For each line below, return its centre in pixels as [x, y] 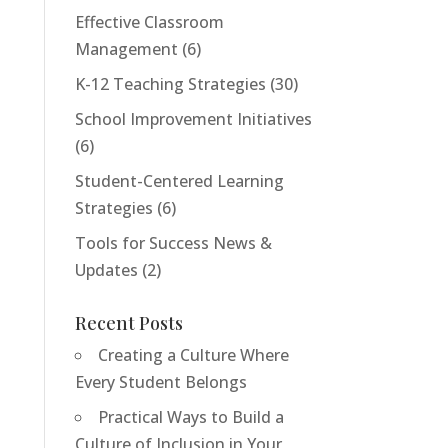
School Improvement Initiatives [193, 119]
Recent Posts [128, 323]
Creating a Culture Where [193, 355]
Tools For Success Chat [143, 365]
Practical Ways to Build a [190, 417]
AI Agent [310, 365]
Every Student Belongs [160, 382]
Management [126, 49]
